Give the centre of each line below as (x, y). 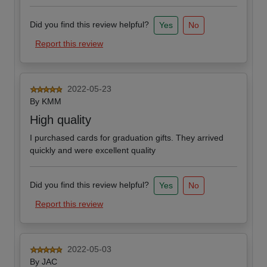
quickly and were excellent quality (93, 150)
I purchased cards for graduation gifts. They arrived (127, 138)
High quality (60, 120)
